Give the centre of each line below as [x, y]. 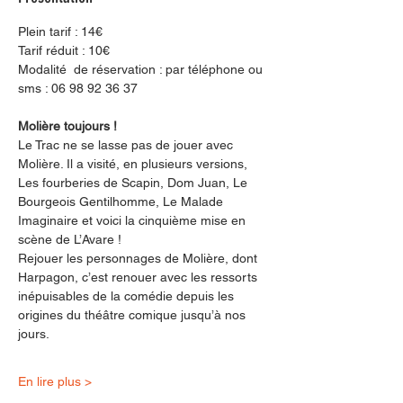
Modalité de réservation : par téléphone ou [142, 69]
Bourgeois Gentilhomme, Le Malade [122, 201]
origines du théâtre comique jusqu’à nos [134, 315]
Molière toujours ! [67, 126]
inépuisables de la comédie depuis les [128, 296]
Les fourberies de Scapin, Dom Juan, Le [134, 183]
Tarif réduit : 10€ [64, 50]
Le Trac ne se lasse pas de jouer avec [127, 145]
